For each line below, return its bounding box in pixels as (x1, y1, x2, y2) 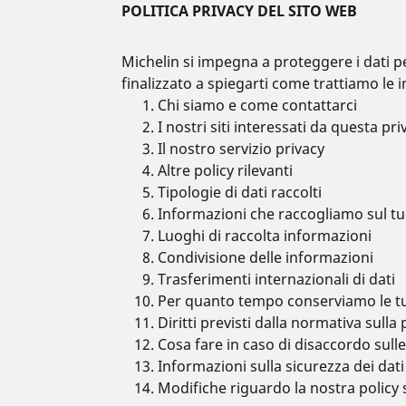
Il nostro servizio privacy (158, 139, 325, 159)
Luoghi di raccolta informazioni (158, 226, 372, 246)
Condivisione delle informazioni (158, 247, 374, 267)
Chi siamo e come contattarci (158, 95, 358, 115)
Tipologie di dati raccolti (158, 182, 323, 202)
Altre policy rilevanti (158, 160, 294, 180)
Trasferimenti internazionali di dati (158, 269, 396, 289)
